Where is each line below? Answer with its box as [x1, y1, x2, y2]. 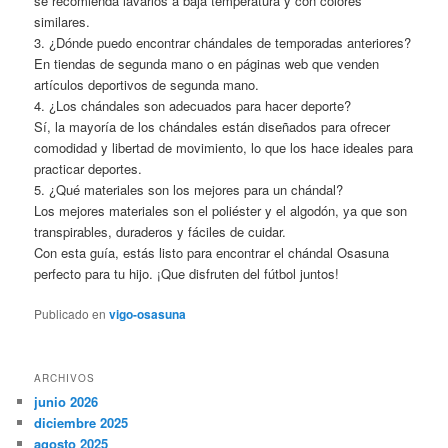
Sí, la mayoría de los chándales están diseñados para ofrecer [34, 116, 391, 136]
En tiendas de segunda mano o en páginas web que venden [34, 53, 380, 73]
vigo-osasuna [109, 304, 187, 323]
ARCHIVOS [34, 371, 96, 386]
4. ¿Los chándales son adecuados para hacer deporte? [34, 95, 352, 115]
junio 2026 [34, 392, 99, 412]
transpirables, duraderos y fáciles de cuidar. [34, 221, 287, 241]
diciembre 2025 [34, 413, 129, 433]
